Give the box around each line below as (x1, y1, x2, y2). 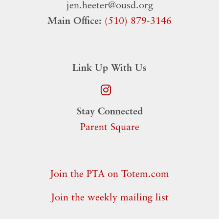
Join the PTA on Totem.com (50, 170, 169, 179)
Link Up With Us (72, 64, 147, 73)
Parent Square (80, 123, 139, 132)
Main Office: (47, 17, 102, 26)
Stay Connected (76, 107, 143, 117)
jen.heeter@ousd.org (66, 1, 153, 11)
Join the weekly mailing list (50, 193, 169, 203)
